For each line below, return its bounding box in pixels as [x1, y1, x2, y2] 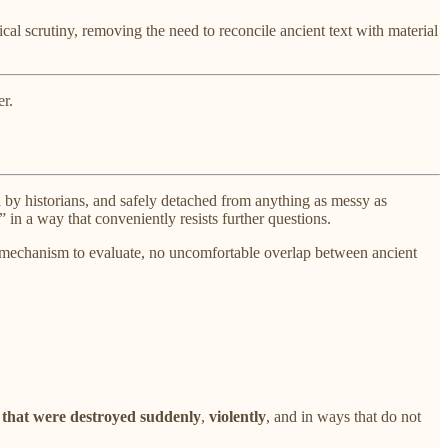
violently [209, 407, 266, 425]
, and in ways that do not [266, 407, 421, 425]
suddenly [140, 407, 201, 425]
